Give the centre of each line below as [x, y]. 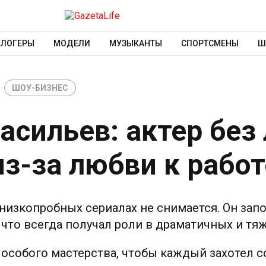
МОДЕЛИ [72, 44]
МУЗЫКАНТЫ [135, 44]
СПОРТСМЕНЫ [210, 44]
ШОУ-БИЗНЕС [40, 88]
